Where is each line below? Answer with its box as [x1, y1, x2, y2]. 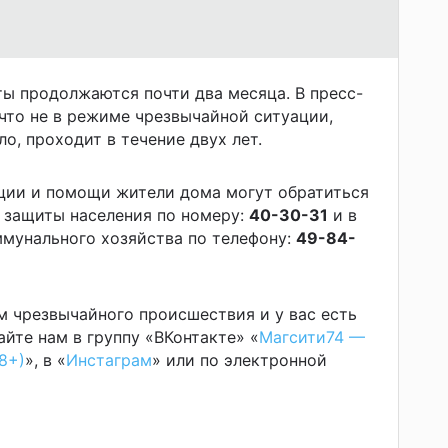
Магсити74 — [259, 326, 365, 347]
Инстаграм [66, 349, 152, 370]
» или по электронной [152, 349, 327, 370]
